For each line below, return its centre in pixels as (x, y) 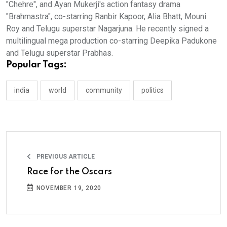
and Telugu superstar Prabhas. (60, 53)
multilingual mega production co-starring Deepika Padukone (111, 41)
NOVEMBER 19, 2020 (68, 188)
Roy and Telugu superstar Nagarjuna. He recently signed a (107, 28)
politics (153, 90)
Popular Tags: (36, 65)
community (104, 90)
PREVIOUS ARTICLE (65, 156)
